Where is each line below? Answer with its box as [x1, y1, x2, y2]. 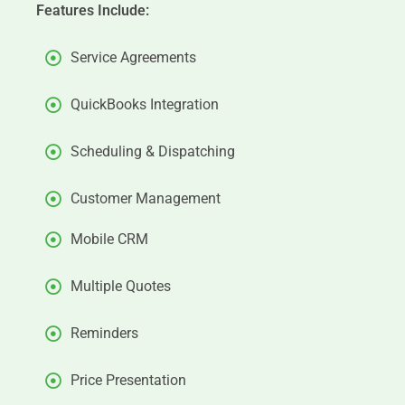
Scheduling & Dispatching [70, 143, 235, 160]
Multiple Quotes [70, 278, 171, 295]
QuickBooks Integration [70, 96, 219, 113]
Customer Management [70, 190, 221, 207]
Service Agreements [70, 49, 196, 66]
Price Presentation [70, 372, 186, 389]
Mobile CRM [70, 231, 148, 248]
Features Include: [36, 2, 149, 19]
